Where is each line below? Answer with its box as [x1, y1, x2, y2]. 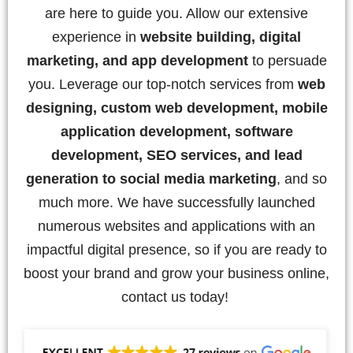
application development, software [60, 124, 293, 139]
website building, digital [140, 29, 301, 45]
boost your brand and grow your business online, [24, 266, 329, 281]
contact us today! [121, 289, 232, 305]
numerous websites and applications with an [38, 218, 315, 234]
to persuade [247, 53, 327, 69]
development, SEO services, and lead [50, 147, 303, 163]
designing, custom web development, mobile [25, 100, 328, 116]
